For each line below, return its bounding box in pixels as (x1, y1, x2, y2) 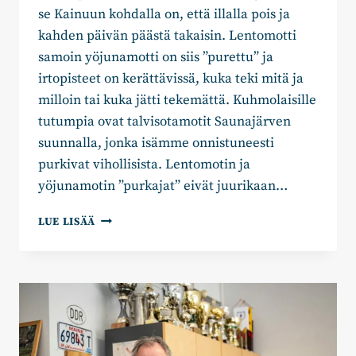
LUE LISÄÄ (38, 215, 96, 230)
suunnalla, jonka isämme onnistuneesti (38, 134, 274, 153)
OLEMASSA (95, 328, 155, 342)
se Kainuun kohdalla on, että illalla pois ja (38, 6, 290, 24)
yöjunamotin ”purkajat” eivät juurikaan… (38, 177, 288, 195)
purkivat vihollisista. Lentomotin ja (38, 156, 250, 174)
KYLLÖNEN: (95, 228, 160, 242)
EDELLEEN (95, 311, 153, 326)
